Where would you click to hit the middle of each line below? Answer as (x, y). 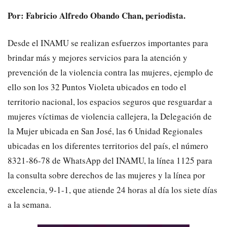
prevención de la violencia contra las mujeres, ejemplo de (110, 72)
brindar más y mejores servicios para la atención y (98, 58)
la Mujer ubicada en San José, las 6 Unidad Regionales (105, 131)
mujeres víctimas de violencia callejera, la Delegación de (110, 117)
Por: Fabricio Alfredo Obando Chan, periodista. (97, 16)
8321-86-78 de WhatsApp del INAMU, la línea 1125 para (110, 161)
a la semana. (29, 205)
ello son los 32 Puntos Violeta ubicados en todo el (97, 87)
